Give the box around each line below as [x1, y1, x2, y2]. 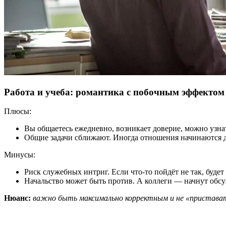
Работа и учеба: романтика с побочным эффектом [4, 86, 224, 97]
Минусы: [4, 150, 35, 159]
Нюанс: [4, 194, 31, 203]
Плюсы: [4, 107, 31, 116]
